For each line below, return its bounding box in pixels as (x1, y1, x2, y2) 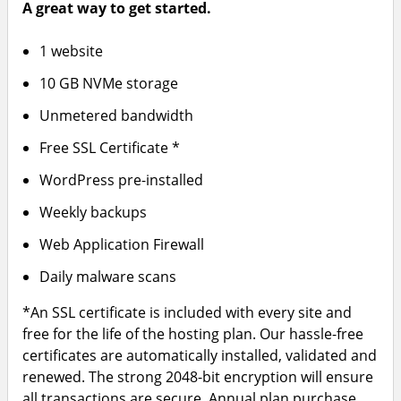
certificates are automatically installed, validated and (22, 346, 377, 365)
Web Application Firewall (39, 235, 205, 254)
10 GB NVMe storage (39, 73, 179, 93)
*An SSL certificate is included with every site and (22, 303, 352, 322)
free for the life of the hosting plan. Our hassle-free (22, 324, 363, 344)
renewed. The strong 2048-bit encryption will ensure (22, 367, 373, 387)
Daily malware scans (39, 267, 177, 286)
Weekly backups (39, 202, 148, 222)
